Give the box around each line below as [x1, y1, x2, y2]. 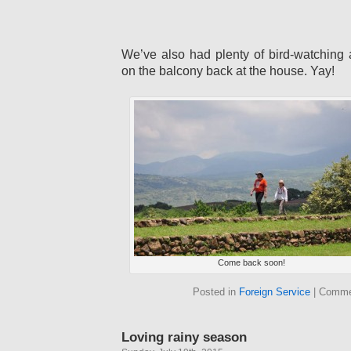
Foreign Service [239, 286, 310, 298]
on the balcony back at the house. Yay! [121, 64, 335, 78]
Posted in [193, 286, 239, 298]
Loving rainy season [121, 329, 247, 345]
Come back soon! [218, 258, 285, 267]
